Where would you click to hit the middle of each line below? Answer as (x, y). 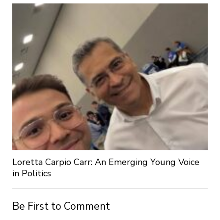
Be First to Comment (61, 206)
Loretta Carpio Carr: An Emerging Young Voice (106, 162)
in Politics (31, 174)
